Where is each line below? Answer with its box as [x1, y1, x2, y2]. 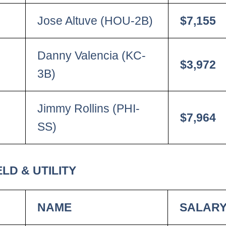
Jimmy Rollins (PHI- [37, 101, 140, 115]
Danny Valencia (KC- [37, 48, 146, 62]
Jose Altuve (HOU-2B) [37, 14, 153, 27]
